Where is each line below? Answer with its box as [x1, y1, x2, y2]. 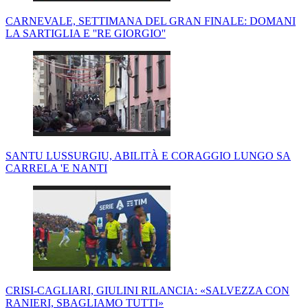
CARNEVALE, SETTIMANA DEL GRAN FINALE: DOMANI [5, 15, 296, 27]
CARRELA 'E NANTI [5, 162, 107, 175]
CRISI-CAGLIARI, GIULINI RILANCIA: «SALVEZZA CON [5, 285, 289, 297]
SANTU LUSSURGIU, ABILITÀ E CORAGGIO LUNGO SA [5, 150, 291, 162]
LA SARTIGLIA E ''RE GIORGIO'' [5, 27, 166, 40]
